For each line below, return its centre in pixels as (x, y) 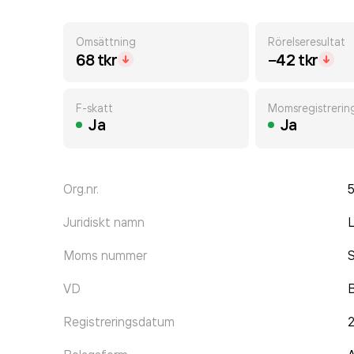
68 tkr (97, 60)
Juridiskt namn (104, 222)
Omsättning (106, 41)
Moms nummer (105, 255)
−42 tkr (293, 60)
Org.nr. (81, 189)
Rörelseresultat (306, 41)
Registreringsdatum (119, 322)
